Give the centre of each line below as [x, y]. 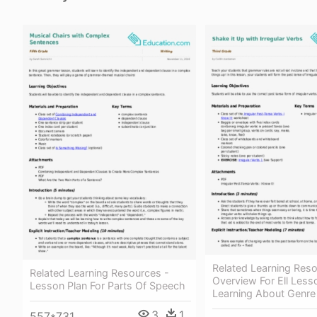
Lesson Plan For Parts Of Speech [108, 285]
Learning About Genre [264, 294]
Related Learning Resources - [99, 272]
